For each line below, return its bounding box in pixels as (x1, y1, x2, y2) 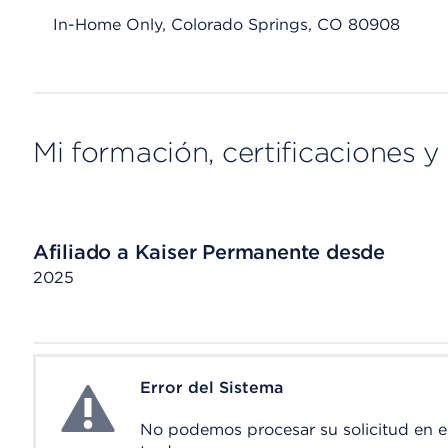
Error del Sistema (139, 378, 283, 397)
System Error (55, 379, 157, 398)
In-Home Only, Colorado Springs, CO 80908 (52, 15, 400, 34)
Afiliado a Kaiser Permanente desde (32, 240, 385, 264)
